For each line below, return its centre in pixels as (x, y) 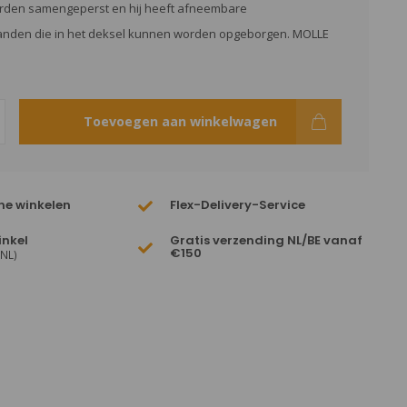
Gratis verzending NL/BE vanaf (267, 240)
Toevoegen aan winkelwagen (180, 121)
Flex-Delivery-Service (238, 205)
